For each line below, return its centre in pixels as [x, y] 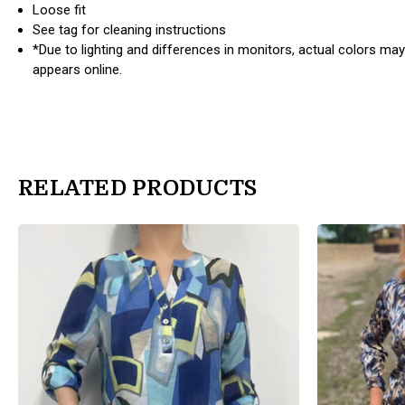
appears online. [78, 69]
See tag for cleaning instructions [130, 29]
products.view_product [84, 233]
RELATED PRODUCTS [137, 188]
